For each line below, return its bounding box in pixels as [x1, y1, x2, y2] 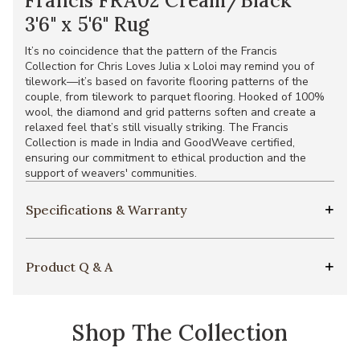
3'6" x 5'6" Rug [25, 11, 150, 37]
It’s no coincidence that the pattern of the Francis [25, 43, 277, 59]
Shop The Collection [72, 317, 288, 347]
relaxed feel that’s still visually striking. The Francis [25, 119, 288, 135]
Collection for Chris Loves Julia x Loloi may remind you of [25, 58, 314, 74]
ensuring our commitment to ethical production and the [25, 149, 306, 166]
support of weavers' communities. [25, 165, 197, 181]
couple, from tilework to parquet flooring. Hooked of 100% [25, 88, 325, 104]
